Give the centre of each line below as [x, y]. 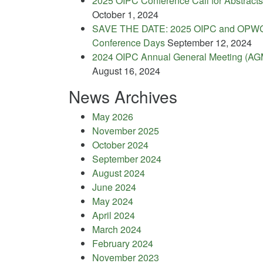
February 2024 [123, 243]
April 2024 [114, 215]
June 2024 [114, 187]
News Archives [123, 96]
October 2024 [120, 144]
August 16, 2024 [126, 70]
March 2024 [117, 229]
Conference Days [129, 42]
